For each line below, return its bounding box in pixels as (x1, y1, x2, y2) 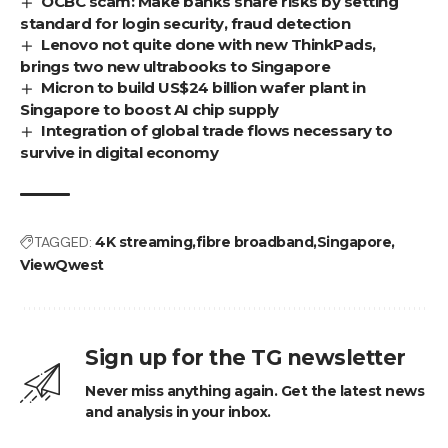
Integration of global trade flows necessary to (41, 120, 393, 140)
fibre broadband (195, 232, 313, 251)
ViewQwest (20, 255, 104, 274)
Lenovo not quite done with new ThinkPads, (41, 34, 376, 54)
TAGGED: (34, 232, 92, 251)
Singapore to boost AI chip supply (20, 99, 279, 119)
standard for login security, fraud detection (20, 13, 350, 33)
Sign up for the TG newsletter (85, 344, 406, 370)
